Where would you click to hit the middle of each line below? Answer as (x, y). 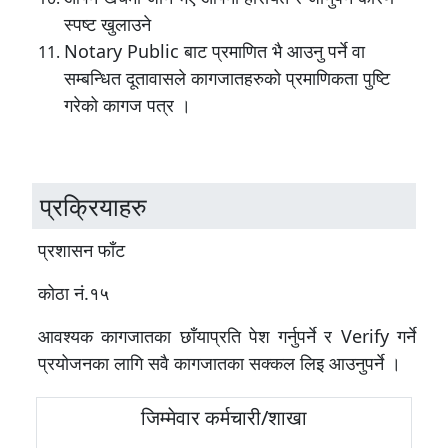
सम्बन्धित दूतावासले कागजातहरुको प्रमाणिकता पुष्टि (227, 78)
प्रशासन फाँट (81, 250)
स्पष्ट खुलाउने (107, 24)
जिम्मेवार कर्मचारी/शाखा (224, 417)
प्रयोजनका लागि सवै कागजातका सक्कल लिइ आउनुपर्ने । (222, 363)
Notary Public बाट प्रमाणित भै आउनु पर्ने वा (214, 51)
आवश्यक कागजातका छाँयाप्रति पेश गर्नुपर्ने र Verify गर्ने (227, 336)
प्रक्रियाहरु (93, 206)
